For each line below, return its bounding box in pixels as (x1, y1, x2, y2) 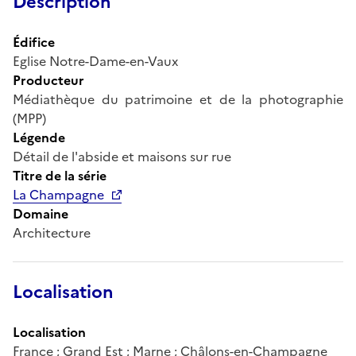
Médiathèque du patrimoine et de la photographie (13, 89, 343, 109)
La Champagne (13, 184, 104, 204)
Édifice (13, 32, 55, 52)
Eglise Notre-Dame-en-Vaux (13, 51, 178, 71)
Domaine (13, 203, 68, 223)
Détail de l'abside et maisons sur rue (13, 146, 231, 166)
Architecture (13, 222, 91, 242)
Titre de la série (13, 165, 106, 185)
